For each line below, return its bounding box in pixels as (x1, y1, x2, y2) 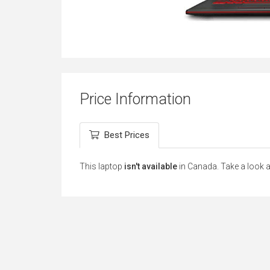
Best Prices (104, 130, 149, 140)
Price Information (80, 90, 191, 108)
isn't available (124, 162, 177, 171)
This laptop (80, 162, 124, 171)
